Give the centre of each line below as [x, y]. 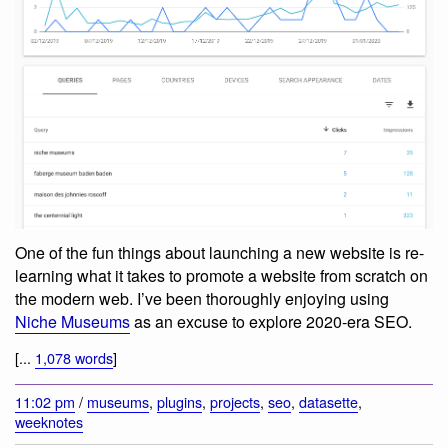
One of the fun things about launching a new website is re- [219, 253]
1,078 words [74, 358]
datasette [328, 401]
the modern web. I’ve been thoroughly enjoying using [202, 299]
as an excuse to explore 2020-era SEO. [271, 322]
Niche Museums [72, 322]
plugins [179, 401]
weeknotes [49, 421]
